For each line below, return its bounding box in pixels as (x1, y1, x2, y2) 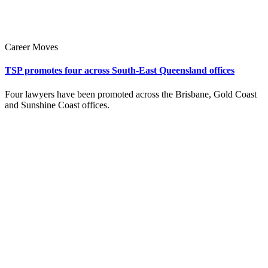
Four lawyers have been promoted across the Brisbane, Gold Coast (5, 89, 257, 99)
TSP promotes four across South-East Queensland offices (5, 65, 234, 76)
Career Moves (5, 42, 58, 53)
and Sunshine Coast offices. (5, 99, 109, 110)
